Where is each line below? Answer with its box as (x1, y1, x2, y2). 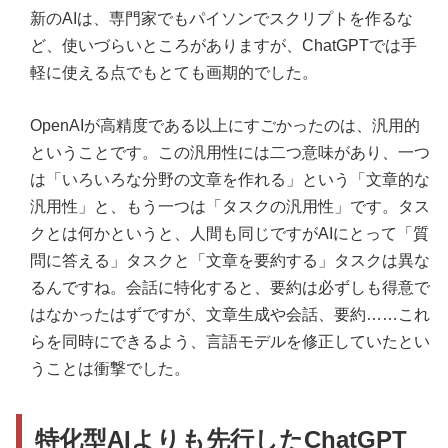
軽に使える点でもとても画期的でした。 (30, 64, 318, 82)
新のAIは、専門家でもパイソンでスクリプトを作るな (30, 10, 413, 28)
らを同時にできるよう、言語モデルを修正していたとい (30, 333, 430, 351)
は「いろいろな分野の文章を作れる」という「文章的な (30, 171, 430, 189)
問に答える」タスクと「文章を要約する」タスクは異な (30, 252, 430, 270)
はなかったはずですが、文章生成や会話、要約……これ (30, 306, 430, 324)
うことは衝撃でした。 (30, 360, 190, 378)
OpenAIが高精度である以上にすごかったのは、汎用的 (30, 117, 420, 135)
